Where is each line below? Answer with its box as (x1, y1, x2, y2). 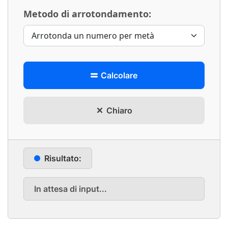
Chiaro (104, 105, 132, 116)
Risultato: (44, 153, 81, 163)
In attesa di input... (34, 184, 107, 194)
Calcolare (99, 70, 137, 80)
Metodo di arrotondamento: (23, 8, 151, 20)
